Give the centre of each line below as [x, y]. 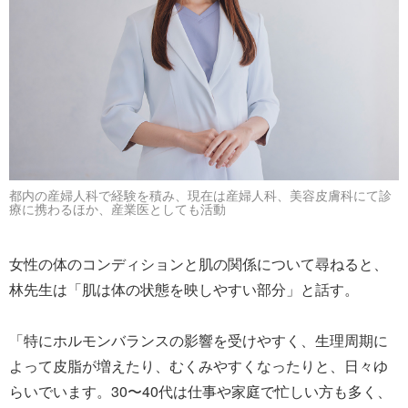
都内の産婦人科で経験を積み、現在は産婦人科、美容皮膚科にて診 [200, 196]
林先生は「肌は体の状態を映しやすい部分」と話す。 [184, 289]
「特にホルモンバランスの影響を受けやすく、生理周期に [199, 340]
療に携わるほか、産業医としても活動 [117, 209]
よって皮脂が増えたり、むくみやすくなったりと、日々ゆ [199, 366]
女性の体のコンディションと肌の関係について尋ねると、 [199, 264]
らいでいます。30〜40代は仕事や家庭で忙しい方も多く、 [200, 391]
